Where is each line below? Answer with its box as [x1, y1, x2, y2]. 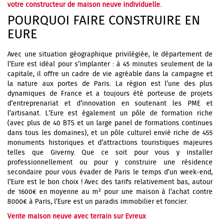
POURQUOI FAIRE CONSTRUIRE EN [7, 11, 200, 31]
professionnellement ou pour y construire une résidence [7, 157, 213, 168]
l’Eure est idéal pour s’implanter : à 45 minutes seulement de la [7, 59, 213, 70]
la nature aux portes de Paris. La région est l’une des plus [7, 79, 213, 89]
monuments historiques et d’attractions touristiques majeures [7, 137, 213, 148]
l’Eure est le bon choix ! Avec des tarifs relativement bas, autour [7, 177, 213, 188]
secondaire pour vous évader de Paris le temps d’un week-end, [7, 167, 213, 178]
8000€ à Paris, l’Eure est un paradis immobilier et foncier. [7, 196, 188, 207]
